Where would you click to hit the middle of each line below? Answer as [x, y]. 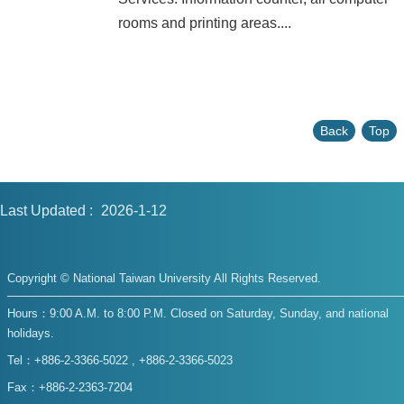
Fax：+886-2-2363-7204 [70, 387]
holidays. [31, 333]
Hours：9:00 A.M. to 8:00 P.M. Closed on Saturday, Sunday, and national [198, 313]
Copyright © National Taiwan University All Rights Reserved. [164, 278]
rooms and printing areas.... [205, 23]
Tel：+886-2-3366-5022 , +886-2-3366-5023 [120, 360]
